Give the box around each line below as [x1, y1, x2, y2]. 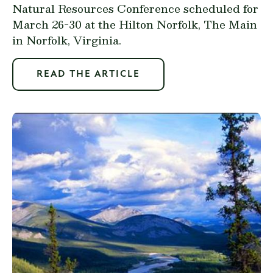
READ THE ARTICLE [37, 69, 140, 79]
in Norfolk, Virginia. [12, 30, 121, 49]
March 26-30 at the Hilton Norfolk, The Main [12, 15, 257, 33]
